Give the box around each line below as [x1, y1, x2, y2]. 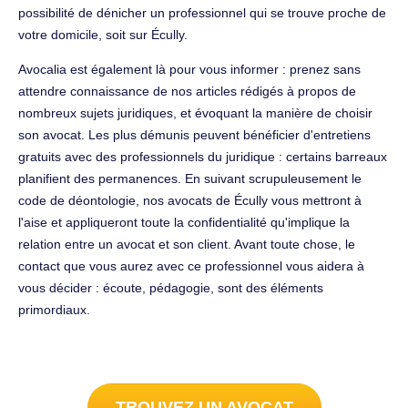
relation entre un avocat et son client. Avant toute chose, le [18, 236, 355, 251]
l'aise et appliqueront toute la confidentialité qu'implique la [18, 214, 350, 229]
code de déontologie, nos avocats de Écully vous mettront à [18, 192, 362, 208]
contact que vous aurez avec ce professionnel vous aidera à [18, 258, 364, 273]
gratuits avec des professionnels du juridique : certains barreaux [18, 148, 387, 164]
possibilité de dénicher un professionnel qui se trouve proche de [18, 5, 386, 20]
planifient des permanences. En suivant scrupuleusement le [18, 170, 362, 186]
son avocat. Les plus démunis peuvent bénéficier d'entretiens [18, 127, 371, 142]
